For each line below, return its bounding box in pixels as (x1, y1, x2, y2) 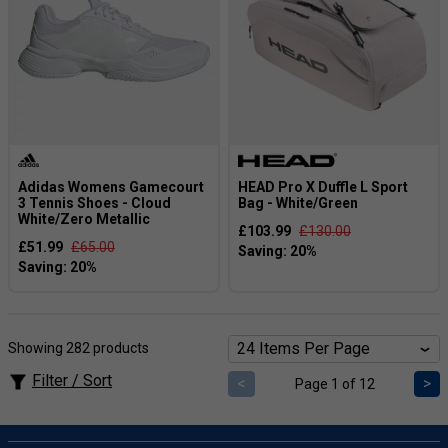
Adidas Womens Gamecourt (18, 179, 204, 195)
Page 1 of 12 (294, 376, 375, 392)
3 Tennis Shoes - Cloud (18, 195, 171, 211)
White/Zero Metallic (18, 211, 150, 227)
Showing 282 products (8, 340, 149, 356)
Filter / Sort (32, 371, 112, 391)
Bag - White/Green (238, 195, 358, 211)
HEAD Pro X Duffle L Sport (238, 179, 408, 195)
